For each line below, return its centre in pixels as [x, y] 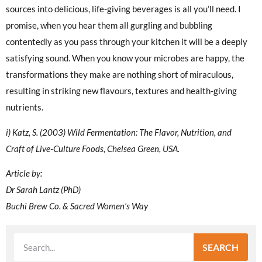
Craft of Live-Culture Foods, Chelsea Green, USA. [93, 148]
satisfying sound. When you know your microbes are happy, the [125, 58]
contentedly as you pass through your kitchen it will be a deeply [127, 42]
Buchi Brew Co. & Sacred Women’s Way [77, 206]
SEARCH [221, 247]
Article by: [24, 173]
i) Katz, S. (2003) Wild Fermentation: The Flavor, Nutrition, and [119, 132]
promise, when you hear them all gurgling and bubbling [109, 25]
